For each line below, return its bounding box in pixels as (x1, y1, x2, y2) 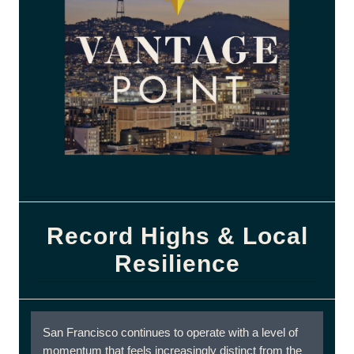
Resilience (114, 250, 240, 277)
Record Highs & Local (46, 223, 308, 249)
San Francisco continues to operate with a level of (43, 326, 298, 339)
